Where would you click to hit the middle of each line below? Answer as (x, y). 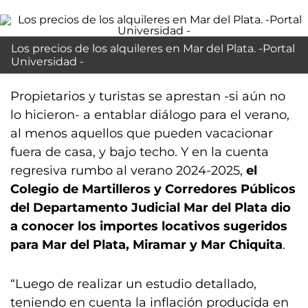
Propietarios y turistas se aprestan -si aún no (148, 96)
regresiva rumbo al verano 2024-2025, (128, 170)
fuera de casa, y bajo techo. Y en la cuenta (140, 152)
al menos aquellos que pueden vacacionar (142, 133)
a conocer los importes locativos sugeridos (149, 226)
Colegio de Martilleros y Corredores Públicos (153, 189)
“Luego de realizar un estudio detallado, (133, 284)
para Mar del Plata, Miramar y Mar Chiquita (146, 245)
